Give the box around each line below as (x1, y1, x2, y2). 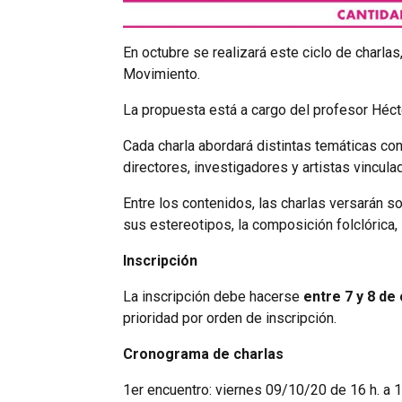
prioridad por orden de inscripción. (122, 309, 336, 327)
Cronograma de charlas (122, 345, 284, 363)
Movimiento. (122, 65, 200, 83)
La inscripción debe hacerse (122, 287, 303, 305)
